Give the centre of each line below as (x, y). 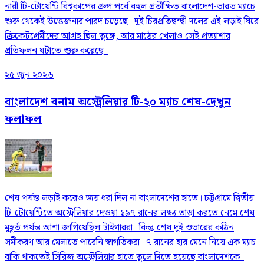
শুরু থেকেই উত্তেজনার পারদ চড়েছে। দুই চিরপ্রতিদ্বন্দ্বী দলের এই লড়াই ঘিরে (132, 22)
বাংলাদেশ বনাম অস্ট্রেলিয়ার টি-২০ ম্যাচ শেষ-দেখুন (118, 102)
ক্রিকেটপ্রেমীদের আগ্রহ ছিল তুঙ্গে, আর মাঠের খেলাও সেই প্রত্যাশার (118, 37)
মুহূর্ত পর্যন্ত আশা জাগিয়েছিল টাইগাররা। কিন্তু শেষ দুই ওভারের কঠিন (119, 227)
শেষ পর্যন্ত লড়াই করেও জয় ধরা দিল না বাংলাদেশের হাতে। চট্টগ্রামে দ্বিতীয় (129, 198)
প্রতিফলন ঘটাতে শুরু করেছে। (56, 51)
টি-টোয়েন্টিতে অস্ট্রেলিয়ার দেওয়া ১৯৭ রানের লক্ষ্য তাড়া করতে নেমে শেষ (130, 213)
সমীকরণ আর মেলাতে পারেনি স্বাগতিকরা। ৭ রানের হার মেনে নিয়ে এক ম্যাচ (130, 242)
